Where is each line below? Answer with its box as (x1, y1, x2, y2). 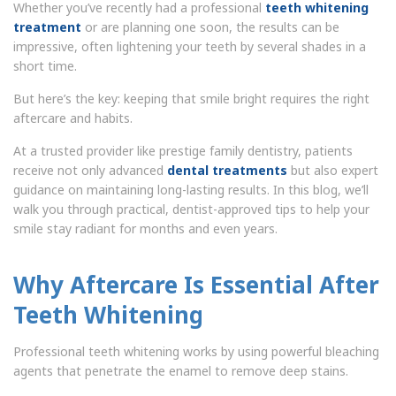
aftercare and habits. (13, 109, 133, 126)
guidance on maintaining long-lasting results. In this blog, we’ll (13, 180, 369, 198)
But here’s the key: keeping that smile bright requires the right (13, 89, 369, 107)
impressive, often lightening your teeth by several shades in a (13, 37, 366, 55)
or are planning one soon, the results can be (81, 18, 339, 35)
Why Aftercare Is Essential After (13, 268, 379, 301)
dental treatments (167, 161, 287, 179)
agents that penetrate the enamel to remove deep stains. (13, 362, 348, 379)
